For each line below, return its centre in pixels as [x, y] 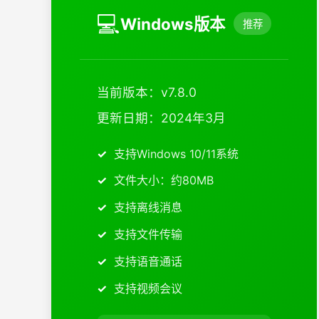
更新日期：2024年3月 [161, 117]
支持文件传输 [148, 234]
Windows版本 [173, 23]
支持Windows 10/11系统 [176, 153]
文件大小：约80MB [164, 181]
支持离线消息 [148, 208]
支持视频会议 [148, 288]
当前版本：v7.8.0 [147, 92]
